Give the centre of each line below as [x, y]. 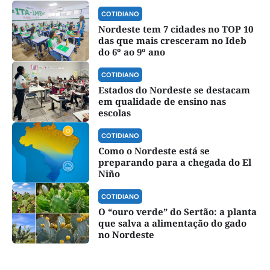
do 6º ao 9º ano [131, 52]
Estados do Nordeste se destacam [174, 90]
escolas [114, 113]
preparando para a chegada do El [174, 162]
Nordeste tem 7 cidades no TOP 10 [175, 29]
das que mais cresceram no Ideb [172, 41]
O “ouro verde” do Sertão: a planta [177, 212]
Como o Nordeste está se [154, 151]
